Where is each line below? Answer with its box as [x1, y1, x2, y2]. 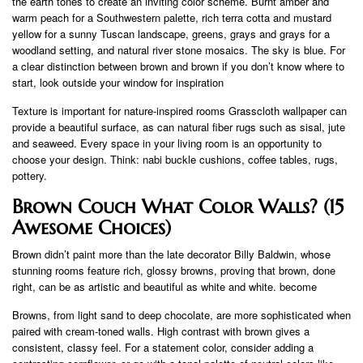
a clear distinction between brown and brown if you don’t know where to [12, 58, 344, 74]
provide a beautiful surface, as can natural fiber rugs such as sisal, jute [12, 118, 345, 135]
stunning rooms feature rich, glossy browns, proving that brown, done [12, 262, 335, 278]
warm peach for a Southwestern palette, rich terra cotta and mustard [12, 9, 331, 25]
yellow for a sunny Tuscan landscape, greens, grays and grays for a [12, 25, 330, 41]
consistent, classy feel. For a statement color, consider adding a [12, 339, 314, 355]
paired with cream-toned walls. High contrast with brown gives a [12, 322, 310, 339]
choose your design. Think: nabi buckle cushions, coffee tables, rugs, [12, 151, 338, 167]
